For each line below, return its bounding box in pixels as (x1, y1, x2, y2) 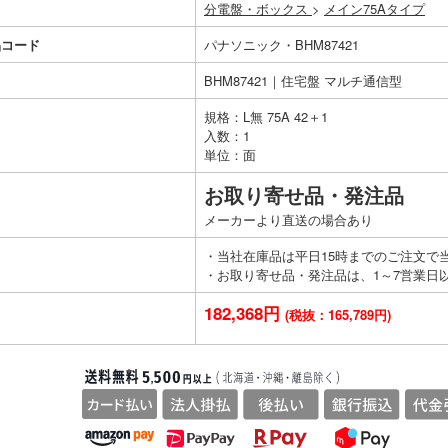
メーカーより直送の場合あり (204, 209, 373, 229)
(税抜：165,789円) (285, 304, 391, 324)
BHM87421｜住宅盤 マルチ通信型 (204, 70, 402, 90)
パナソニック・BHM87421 (204, 34, 359, 54)
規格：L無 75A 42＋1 (204, 106, 328, 126)
